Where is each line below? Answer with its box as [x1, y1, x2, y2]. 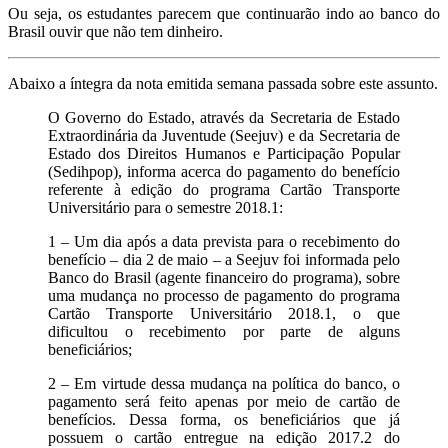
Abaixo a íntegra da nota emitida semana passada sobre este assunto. [8, 74, 438, 92]
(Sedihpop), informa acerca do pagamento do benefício [48, 162, 400, 180]
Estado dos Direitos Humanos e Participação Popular [48, 144, 400, 162]
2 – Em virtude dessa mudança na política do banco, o [48, 374, 400, 392]
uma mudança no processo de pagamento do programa [48, 286, 400, 304]
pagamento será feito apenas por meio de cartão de [48, 392, 400, 410]
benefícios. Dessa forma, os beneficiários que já [48, 410, 400, 428]
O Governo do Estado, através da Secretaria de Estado [48, 108, 400, 126]
